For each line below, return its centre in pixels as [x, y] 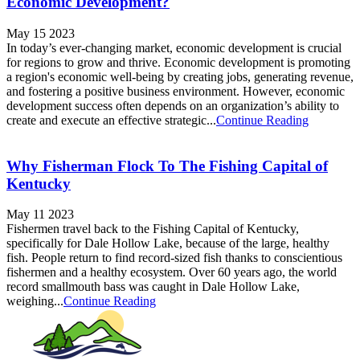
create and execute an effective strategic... [111, 120]
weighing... [35, 301]
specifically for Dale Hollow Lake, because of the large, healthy [168, 243]
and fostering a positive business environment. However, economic [176, 91]
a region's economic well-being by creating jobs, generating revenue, [180, 76]
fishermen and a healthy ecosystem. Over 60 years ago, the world [172, 272]
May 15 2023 [41, 33]
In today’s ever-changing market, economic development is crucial [174, 47]
